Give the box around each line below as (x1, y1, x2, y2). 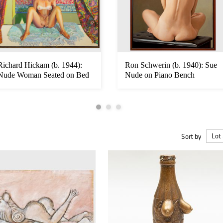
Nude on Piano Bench (125, 71, 195, 80)
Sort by (181, 131, 201, 141)
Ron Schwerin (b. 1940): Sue (125, 61, 217, 70)
